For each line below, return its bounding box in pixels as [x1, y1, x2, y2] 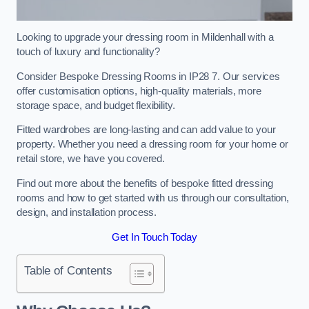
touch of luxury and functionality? [17, 46, 161, 58]
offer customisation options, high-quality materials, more [17, 85, 261, 97]
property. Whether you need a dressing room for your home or [17, 139, 288, 150]
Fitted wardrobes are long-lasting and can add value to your [17, 124, 276, 136]
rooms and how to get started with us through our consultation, [17, 192, 289, 203]
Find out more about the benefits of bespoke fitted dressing [17, 177, 273, 189]
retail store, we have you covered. [17, 153, 166, 165]
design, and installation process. [17, 206, 157, 218]
